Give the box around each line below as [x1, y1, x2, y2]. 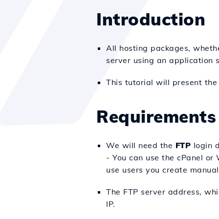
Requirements [96, 106, 216, 127]
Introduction [96, 8, 205, 30]
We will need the [106, 140, 175, 150]
